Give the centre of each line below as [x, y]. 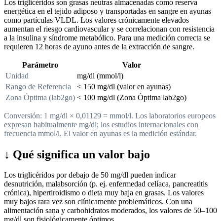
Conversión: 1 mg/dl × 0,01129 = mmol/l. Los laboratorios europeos [110, 115]
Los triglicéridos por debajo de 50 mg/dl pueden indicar [90, 175]
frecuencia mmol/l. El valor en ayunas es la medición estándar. [100, 133]
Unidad [17, 75]
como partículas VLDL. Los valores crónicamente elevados [96, 20]
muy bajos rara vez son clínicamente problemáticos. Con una [98, 202]
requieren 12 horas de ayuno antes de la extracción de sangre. [99, 46]
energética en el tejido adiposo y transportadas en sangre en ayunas [108, 11]
